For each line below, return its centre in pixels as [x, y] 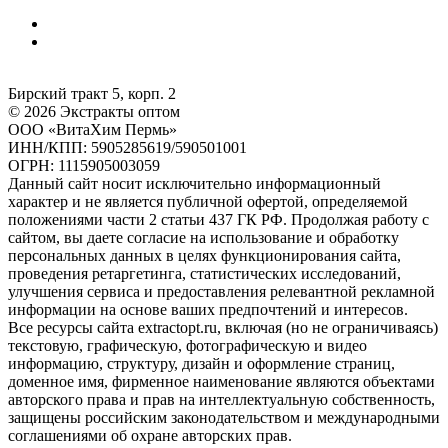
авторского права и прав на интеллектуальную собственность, [221, 399]
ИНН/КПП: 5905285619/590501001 [127, 147]
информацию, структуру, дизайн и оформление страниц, [201, 363]
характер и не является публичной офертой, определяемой [208, 201]
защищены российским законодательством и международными [224, 417]
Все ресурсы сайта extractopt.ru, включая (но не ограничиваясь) [223, 327]
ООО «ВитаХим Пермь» [92, 129]
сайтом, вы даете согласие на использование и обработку [203, 237]
